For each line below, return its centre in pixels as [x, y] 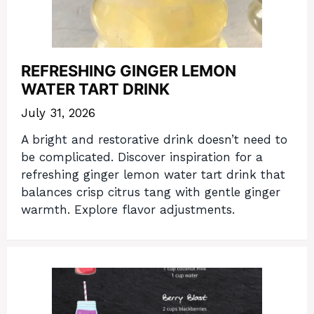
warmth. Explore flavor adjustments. [128, 210]
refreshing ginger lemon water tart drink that [153, 175]
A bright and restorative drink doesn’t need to [154, 140]
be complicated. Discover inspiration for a [142, 157]
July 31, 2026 [58, 112]
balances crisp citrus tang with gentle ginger [151, 192]
